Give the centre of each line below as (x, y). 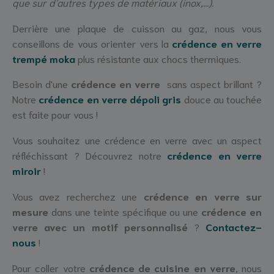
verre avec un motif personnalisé (100, 227)
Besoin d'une (42, 83)
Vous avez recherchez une (78, 196)
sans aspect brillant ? (213, 83)
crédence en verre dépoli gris (110, 99)
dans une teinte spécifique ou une (125, 211)
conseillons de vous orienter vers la (92, 43)
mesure (30, 211)
